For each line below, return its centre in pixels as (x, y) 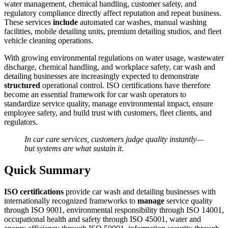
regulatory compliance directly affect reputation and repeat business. (113, 13)
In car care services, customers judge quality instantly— (114, 139)
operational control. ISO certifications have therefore (126, 85)
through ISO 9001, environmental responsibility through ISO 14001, (114, 210)
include (66, 22)
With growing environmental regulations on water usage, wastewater (114, 58)
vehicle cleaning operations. (49, 41)
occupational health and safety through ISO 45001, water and (103, 219)
